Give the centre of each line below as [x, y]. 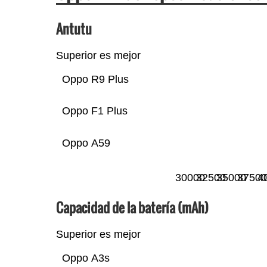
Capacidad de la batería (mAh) [132, 207]
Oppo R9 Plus [95, 79]
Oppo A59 [86, 143]
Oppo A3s [86, 258]
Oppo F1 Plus [94, 111]
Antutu [74, 28]
